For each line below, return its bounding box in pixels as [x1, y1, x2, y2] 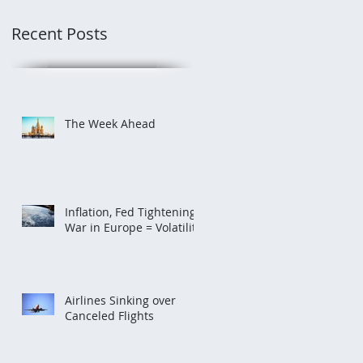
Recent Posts [11, 23, 108, 45]
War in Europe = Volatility [65, 220, 202, 235]
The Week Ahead [65, 116, 156, 131]
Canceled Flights [65, 308, 154, 323]
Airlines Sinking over [65, 293, 176, 308]
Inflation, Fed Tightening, [65, 204, 199, 220]
